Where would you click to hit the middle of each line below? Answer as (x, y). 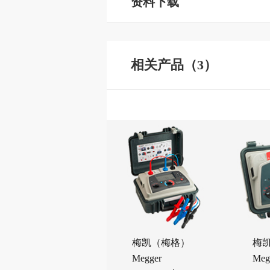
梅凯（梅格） (161, 242)
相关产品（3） (174, 65)
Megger (146, 258)
